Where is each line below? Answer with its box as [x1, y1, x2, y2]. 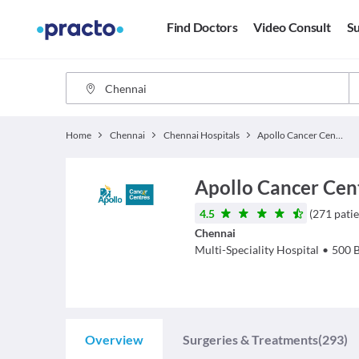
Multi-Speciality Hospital [194, 243, 319, 256]
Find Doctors [167, 19, 238, 35]
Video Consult [253, 19, 331, 35]
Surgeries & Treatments [183, 332, 318, 347]
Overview [85, 332, 143, 347]
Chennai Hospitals [163, 129, 240, 141]
